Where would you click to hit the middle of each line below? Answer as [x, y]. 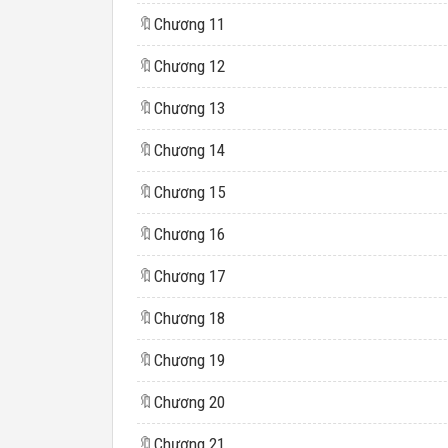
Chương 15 [189, 192]
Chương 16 [189, 234]
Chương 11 [189, 24]
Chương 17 [189, 276]
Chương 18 [189, 318]
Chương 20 [189, 402]
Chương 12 [189, 66]
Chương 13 [189, 108]
